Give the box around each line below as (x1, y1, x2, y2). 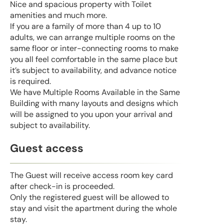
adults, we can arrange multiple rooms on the (10, 32, 175, 43)
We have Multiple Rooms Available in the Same (10, 87, 180, 98)
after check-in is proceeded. (10, 181, 114, 192)
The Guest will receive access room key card (10, 170, 173, 181)
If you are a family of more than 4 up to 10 (10, 21, 161, 32)
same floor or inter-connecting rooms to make (10, 43, 178, 54)
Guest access (10, 140, 83, 155)
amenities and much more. (10, 10, 107, 21)
